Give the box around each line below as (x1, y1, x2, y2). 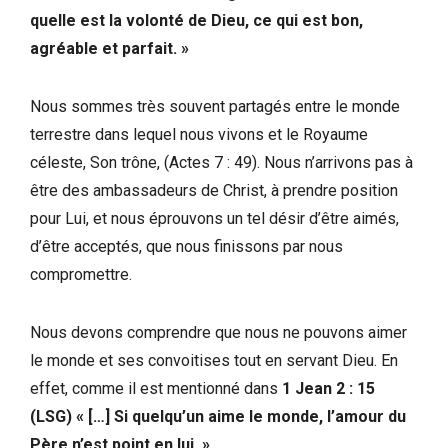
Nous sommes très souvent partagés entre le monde (30, 96, 400, 116)
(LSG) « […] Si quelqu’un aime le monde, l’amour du (30, 406, 406, 426)
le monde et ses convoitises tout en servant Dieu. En (30, 350, 398, 370)
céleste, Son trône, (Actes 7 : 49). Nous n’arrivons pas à (30, 152, 413, 172)
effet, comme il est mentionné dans (30, 378, 282, 398)
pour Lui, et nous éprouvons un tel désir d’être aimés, (30, 208, 399, 228)
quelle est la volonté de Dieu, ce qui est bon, (30, 10, 363, 30)
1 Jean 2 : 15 (282, 378, 375, 398)
